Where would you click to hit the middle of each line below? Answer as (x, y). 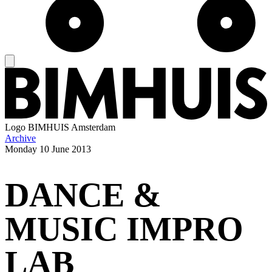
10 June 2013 (65, 149)
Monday (21, 149)
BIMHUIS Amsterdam (72, 127)
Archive (20, 138)
